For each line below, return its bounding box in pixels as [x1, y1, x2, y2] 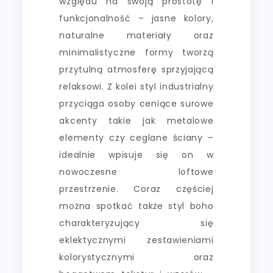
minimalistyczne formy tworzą [59, 46, 214, 58]
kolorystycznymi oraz [59, 250, 214, 263]
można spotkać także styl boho [59, 199, 214, 212]
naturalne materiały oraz [59, 29, 214, 41]
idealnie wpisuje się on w [59, 148, 214, 161]
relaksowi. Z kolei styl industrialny [59, 80, 214, 93]
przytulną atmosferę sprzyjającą [59, 63, 214, 76]
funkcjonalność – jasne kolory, [59, 12, 214, 24]
